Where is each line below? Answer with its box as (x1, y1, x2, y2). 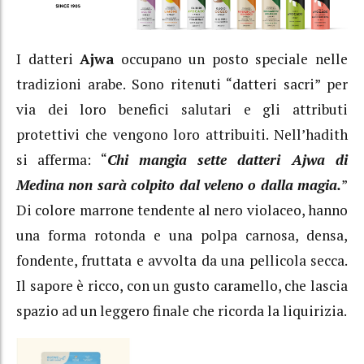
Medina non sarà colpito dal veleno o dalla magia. (16, 175, 341, 195)
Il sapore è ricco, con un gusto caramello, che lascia (16, 276, 348, 296)
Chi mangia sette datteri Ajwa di (106, 150, 349, 170)
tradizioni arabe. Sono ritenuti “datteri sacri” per (16, 75, 348, 94)
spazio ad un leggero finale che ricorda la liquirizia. (16, 301, 347, 321)
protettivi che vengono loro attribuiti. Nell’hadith (16, 125, 348, 145)
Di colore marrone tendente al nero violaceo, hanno (16, 201, 348, 220)
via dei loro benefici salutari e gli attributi (16, 100, 348, 119)
